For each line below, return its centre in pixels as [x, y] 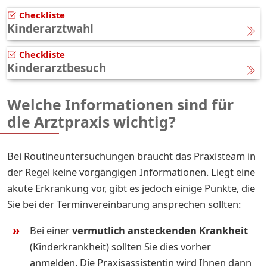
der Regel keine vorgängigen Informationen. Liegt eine [131, 172]
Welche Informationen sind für [120, 104]
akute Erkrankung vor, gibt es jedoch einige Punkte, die [131, 188]
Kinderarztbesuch [57, 68]
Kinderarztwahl [50, 28]
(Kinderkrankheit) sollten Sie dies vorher [120, 246]
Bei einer [51, 230]
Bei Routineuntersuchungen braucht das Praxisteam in [131, 156]
